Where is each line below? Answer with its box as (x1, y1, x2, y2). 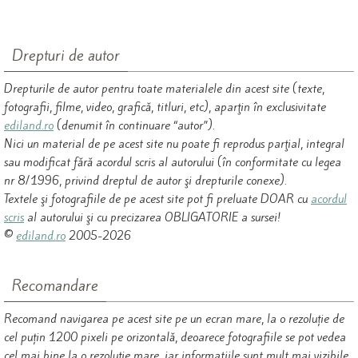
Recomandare (12, 275, 98, 296)
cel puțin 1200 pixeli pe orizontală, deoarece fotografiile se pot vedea (4, 329, 346, 346)
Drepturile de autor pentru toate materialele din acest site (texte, (4, 81, 324, 97)
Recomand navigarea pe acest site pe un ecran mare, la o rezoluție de (4, 311, 344, 328)
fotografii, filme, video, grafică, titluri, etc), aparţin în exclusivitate (4, 99, 326, 116)
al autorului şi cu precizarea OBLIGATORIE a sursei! (24, 209, 280, 226)
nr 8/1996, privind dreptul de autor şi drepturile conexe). (4, 173, 287, 189)
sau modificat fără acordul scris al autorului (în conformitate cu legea (4, 154, 341, 171)
